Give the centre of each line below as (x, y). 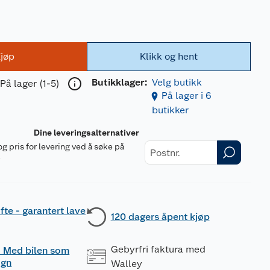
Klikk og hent (168, 56)
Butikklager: (119, 82)
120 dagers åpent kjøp (160, 217)
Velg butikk (177, 82)
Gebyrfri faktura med (158, 249)
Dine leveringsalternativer (87, 133)
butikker (170, 110)
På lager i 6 (186, 96)
